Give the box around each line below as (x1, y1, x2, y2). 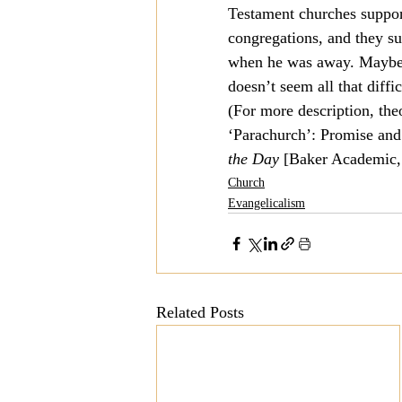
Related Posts (156, 303, 244, 321)
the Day (228, 150, 279, 168)
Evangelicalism (228, 197, 305, 210)
